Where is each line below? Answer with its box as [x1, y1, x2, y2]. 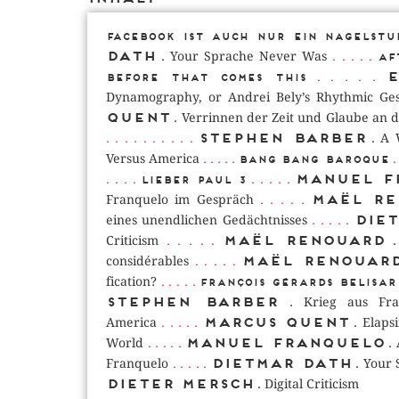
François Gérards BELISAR [199, 276, 396, 288]
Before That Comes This [106, 71, 306, 83]
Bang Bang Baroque [239, 153, 389, 165]
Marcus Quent [202, 313, 350, 330]
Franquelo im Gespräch [106, 191, 254, 207]
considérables [106, 253, 189, 268]
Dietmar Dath [210, 354, 352, 370]
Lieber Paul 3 [141, 174, 247, 185]
